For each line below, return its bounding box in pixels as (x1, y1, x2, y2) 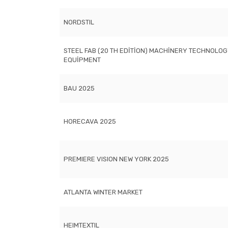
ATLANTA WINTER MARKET (64, 188, 142, 196)
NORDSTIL (64, 18, 94, 26)
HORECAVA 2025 (64, 118, 116, 125)
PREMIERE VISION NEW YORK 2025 (64, 155, 169, 163)
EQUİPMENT (64, 56, 101, 64)
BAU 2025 (64, 84, 95, 92)
